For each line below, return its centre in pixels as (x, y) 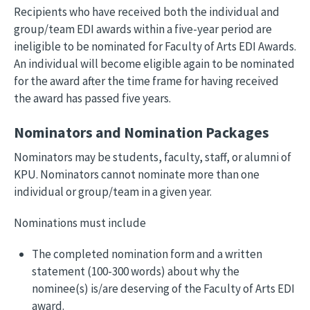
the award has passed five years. (92, 98)
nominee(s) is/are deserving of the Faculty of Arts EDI (163, 289)
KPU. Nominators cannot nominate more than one (137, 174)
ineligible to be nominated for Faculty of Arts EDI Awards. (155, 46)
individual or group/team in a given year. (113, 192)
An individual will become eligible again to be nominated (154, 64)
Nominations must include (80, 223)
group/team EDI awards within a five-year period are (143, 29)
